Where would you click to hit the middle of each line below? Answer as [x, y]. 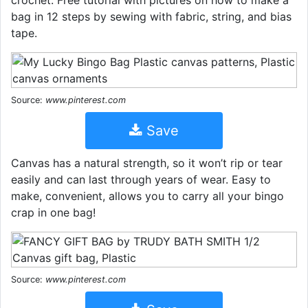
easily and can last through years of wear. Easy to [141, 179]
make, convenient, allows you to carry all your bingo [147, 196]
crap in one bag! [53, 212]
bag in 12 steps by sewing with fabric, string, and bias [151, 16]
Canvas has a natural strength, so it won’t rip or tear [147, 163]
